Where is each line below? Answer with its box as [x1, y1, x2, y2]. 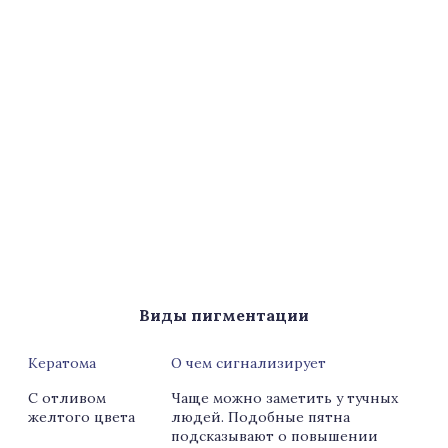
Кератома [28, 354, 96, 372]
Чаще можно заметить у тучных [171, 389, 398, 407]
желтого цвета [28, 408, 135, 426]
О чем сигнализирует [171, 354, 326, 372]
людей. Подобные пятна [171, 408, 350, 426]
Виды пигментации [139, 305, 309, 325]
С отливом [28, 389, 106, 407]
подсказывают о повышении [171, 427, 378, 445]
